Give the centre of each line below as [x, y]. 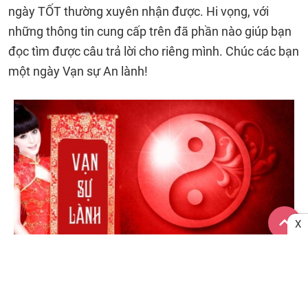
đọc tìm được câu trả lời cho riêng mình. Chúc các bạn [154, 51]
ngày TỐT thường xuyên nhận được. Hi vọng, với [139, 11]
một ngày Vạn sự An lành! [78, 71]
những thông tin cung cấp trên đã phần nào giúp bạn [150, 31]
